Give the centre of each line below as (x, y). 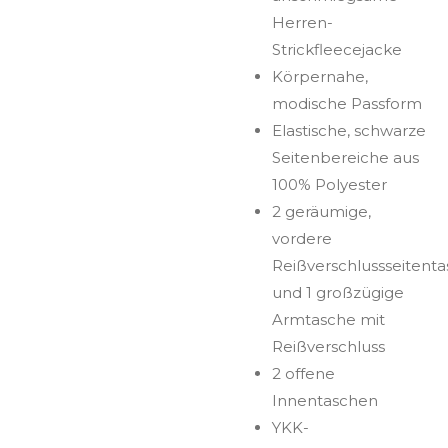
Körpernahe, (319, 77)
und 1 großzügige (337, 293)
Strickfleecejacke (336, 50)
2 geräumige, (321, 212)
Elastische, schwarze (348, 131)
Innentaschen (324, 401)
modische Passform (346, 104)
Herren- (302, 23)
